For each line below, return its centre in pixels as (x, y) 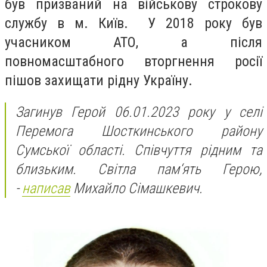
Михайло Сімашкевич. (136, 189)
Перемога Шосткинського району (139, 131)
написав (46, 189)
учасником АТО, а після (133, 42)
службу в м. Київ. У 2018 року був (133, 23)
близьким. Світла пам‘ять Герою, (139, 170)
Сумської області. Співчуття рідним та (139, 150)
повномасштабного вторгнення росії (133, 61)
